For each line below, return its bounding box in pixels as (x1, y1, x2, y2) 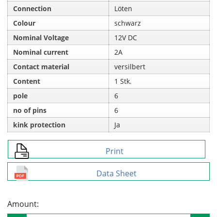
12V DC (114, 32, 138, 42)
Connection (13, 3, 52, 13)
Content (13, 76, 41, 86)
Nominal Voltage (13, 32, 69, 42)
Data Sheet (96, 168, 137, 179)
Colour (13, 18, 36, 28)
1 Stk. (114, 76, 132, 86)
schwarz (114, 18, 141, 28)
